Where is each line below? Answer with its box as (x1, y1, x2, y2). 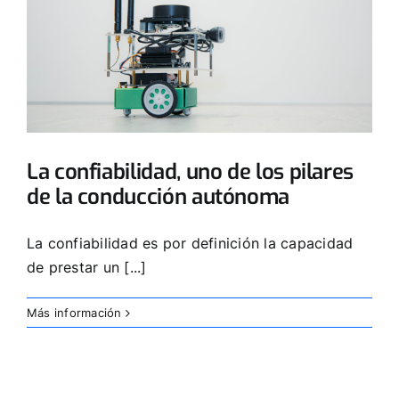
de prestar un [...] (27, 257, 147, 276)
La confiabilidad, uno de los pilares (27, 157, 354, 186)
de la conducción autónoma (27, 182, 289, 211)
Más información (27, 305, 122, 320)
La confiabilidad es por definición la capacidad (27, 233, 354, 252)
